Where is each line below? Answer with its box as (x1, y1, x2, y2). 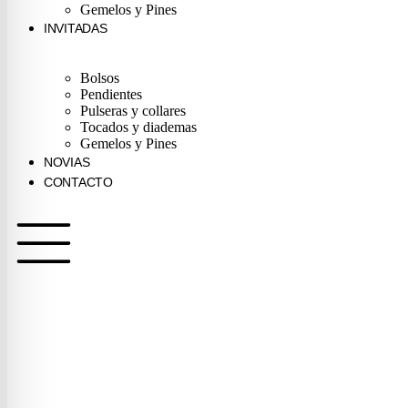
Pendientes (80, 87, 142, 102)
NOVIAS (44, 155, 90, 169)
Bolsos (80, 70, 119, 86)
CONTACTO (44, 175, 113, 189)
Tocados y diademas (80, 119, 197, 135)
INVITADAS (44, 21, 107, 36)
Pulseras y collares (80, 103, 186, 118)
